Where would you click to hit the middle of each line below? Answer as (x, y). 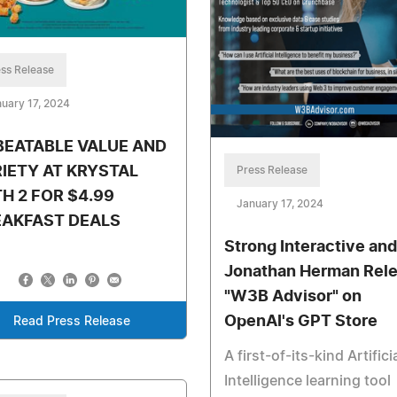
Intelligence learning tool (307, 381)
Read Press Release (71, 322)
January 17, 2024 (280, 203)
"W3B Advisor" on (292, 296)
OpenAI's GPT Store (300, 321)
